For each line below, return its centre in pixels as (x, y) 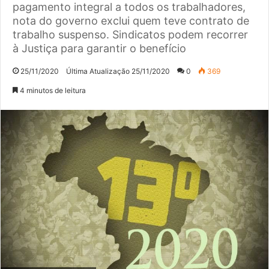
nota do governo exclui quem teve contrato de (131, 20)
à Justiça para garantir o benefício (99, 48)
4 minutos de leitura (52, 90)
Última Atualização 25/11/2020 (118, 71)
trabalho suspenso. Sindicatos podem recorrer (130, 34)
